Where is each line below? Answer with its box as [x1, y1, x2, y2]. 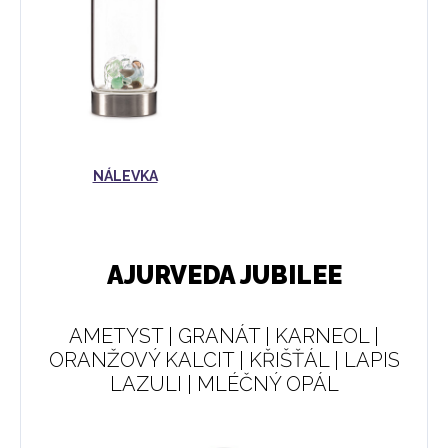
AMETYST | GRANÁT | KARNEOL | [69, 323, 379, 348]
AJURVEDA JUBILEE [106, 259, 342, 290]
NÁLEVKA [92, 167, 158, 184]
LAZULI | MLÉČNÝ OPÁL [109, 371, 339, 396]
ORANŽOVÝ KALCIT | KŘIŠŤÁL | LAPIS [48, 347, 400, 372]
